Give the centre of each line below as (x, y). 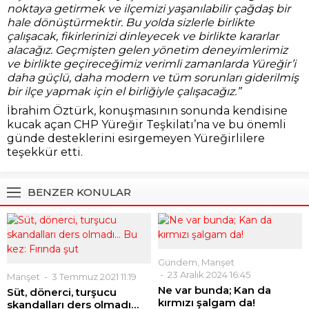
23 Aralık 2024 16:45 (208, 275)
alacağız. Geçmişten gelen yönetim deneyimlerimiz (147, 50)
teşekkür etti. (45, 152)
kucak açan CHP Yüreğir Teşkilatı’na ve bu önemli (147, 124)
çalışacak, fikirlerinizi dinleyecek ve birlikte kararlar (143, 36)
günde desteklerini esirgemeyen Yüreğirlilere (136, 138)
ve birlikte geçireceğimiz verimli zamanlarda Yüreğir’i (151, 64)
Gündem (178, 262)
